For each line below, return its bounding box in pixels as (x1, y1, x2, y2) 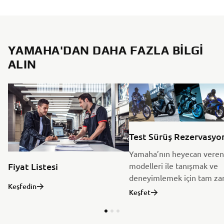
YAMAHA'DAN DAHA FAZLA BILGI (8, 43, 203, 57)
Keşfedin (8, 181, 36, 191)
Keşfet (129, 187, 150, 197)
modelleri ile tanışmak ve (129, 160, 218, 170)
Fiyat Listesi (8, 160, 58, 172)
